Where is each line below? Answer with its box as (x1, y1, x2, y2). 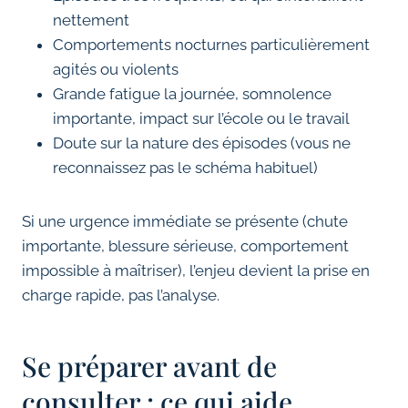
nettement (53, 11, 129, 30)
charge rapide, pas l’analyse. (22, 286, 219, 305)
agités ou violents (53, 60, 178, 79)
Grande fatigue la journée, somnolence (53, 85, 331, 104)
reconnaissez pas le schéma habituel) (53, 158, 318, 178)
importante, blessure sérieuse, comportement (22, 237, 349, 256)
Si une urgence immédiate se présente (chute (22, 212, 348, 231)
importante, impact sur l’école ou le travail (53, 109, 350, 128)
